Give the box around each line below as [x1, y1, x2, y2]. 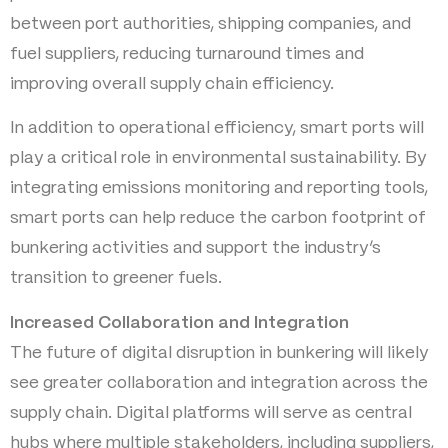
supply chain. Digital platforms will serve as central [10, 404, 412, 421]
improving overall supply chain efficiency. [10, 75, 334, 92]
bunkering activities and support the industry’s [10, 240, 381, 257]
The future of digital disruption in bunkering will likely [10, 344, 428, 361]
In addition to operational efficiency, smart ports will [10, 120, 424, 137]
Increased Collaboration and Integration [10, 314, 349, 331]
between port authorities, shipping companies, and [10, 15, 411, 32]
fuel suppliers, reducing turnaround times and [10, 45, 364, 62]
